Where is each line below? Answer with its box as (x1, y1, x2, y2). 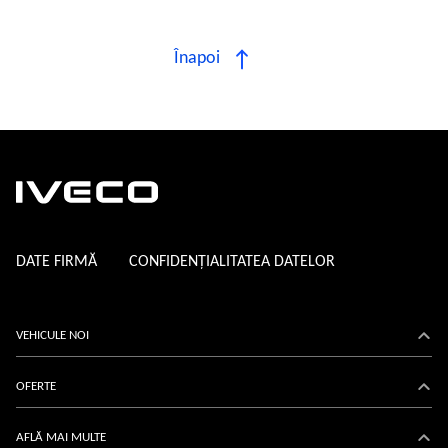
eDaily (16, 417, 48, 431)
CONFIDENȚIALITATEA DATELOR (129, 254, 335, 271)
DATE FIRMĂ (16, 254, 97, 271)
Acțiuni (16, 423, 54, 437)
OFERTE (16, 380, 56, 394)
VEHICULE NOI (16, 329, 89, 343)
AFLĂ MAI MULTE (16, 431, 106, 445)
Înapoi (174, 49, 220, 69)
